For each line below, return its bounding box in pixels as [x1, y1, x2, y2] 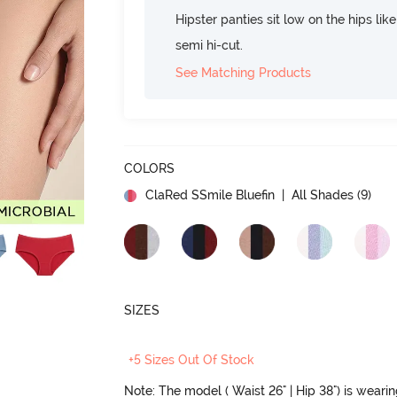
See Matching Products [175, 65, 312, 80]
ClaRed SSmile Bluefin [145, 187, 276, 202]
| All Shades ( [278, 187, 362, 202]
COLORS [124, 160, 175, 175]
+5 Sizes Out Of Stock [128, 353, 255, 368]
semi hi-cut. [175, 37, 244, 52]
